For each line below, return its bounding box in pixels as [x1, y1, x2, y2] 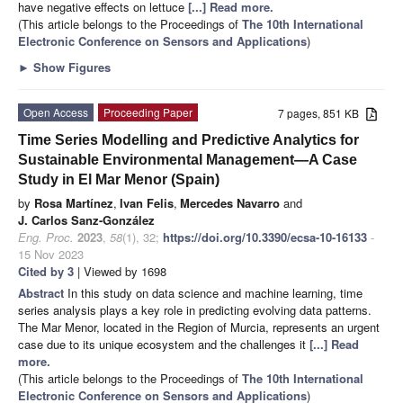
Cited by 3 [18, 262, 74, 280]
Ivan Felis [120, 193, 174, 211]
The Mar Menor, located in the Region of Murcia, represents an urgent [18, 318, 380, 336]
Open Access [23, 103, 88, 120]
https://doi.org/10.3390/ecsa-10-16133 [163, 228, 367, 246]
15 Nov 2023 [18, 245, 84, 263]
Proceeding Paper [103, 103, 193, 120]
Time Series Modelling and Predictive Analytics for [18, 131, 359, 148]
